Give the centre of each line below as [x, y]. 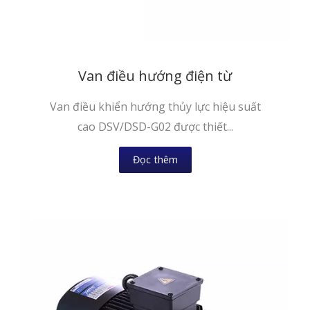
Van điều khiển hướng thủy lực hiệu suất [155, 107]
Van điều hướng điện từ [155, 76]
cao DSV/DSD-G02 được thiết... [155, 127]
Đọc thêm [155, 160]
